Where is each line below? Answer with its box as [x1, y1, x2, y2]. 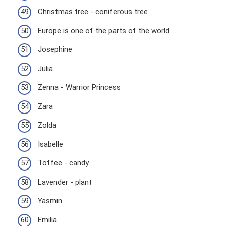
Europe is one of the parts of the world [38, 26, 169, 35]
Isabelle [38, 139, 63, 149]
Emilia [38, 215, 57, 224]
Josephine [38, 45, 72, 54]
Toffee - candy [38, 158, 89, 167]
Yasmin [38, 196, 62, 205]
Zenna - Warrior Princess [38, 83, 121, 92]
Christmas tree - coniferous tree [38, 7, 148, 16]
